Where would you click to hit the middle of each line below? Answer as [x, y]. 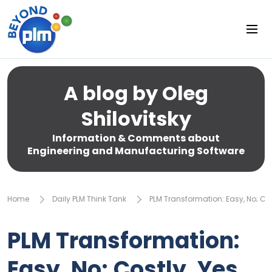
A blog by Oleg [136, 93]
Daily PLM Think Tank [89, 199]
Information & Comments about [136, 138]
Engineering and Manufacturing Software [136, 151]
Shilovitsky [136, 119]
